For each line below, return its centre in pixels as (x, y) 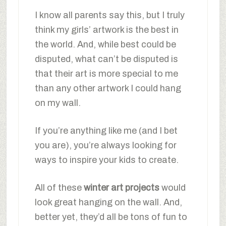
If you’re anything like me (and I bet (106, 130)
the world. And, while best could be (105, 44)
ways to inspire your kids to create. (106, 160)
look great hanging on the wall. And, (108, 202)
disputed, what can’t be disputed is (106, 59)
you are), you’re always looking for (105, 145)
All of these (59, 187)
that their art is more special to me (106, 73)
